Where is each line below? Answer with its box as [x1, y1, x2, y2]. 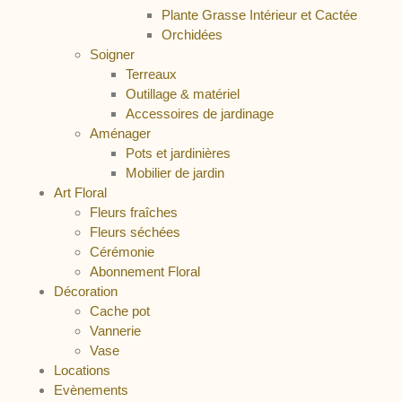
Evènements [54, 382, 128, 398]
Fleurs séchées [90, 224, 180, 240]
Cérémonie [90, 244, 154, 259]
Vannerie [90, 323, 141, 338]
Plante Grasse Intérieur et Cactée [162, 7, 357, 22]
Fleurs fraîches [90, 205, 178, 220]
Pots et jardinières [126, 145, 231, 161]
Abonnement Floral [90, 264, 200, 279]
